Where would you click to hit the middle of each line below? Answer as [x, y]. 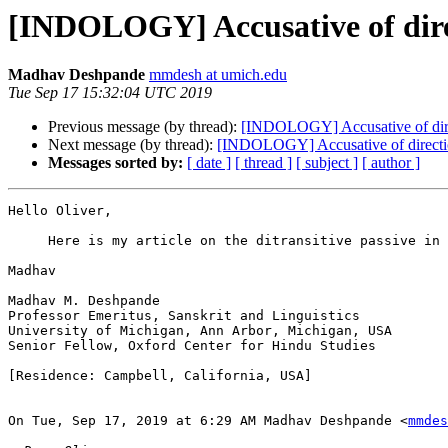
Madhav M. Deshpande [84, 301]
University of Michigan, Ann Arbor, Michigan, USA [200, 331]
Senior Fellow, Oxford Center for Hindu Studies [192, 346]
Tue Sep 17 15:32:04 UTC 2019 [110, 93]
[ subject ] [327, 163]
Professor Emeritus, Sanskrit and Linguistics [184, 316]
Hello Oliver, [60, 211]
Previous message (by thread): [144, 127]
